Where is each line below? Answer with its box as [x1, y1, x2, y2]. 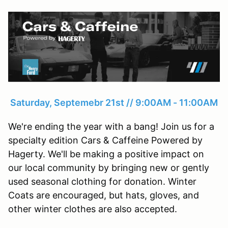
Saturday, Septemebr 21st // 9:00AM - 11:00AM [10, 97, 218, 108]
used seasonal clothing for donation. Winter [8, 176, 196, 187]
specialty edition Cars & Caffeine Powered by [8, 135, 203, 146]
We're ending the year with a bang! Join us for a [8, 121, 214, 132]
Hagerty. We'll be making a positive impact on [8, 149, 204, 160]
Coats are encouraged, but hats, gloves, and [8, 190, 199, 201]
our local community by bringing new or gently [8, 162, 209, 174]
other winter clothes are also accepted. [8, 204, 177, 215]
